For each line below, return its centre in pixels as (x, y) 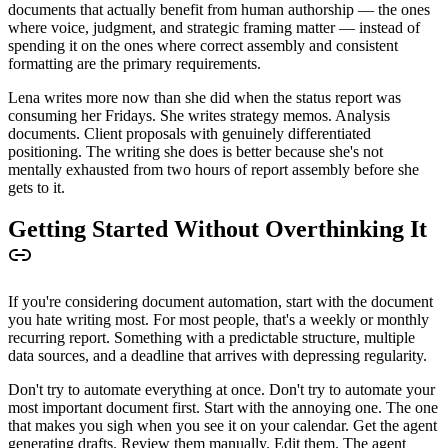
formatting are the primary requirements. (134, 63)
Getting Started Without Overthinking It (217, 229)
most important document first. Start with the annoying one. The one (223, 408)
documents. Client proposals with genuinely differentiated (189, 133)
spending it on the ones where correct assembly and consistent (203, 45)
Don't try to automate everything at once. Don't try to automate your (221, 390)
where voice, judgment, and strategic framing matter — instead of (214, 27)
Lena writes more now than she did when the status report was (204, 97)
